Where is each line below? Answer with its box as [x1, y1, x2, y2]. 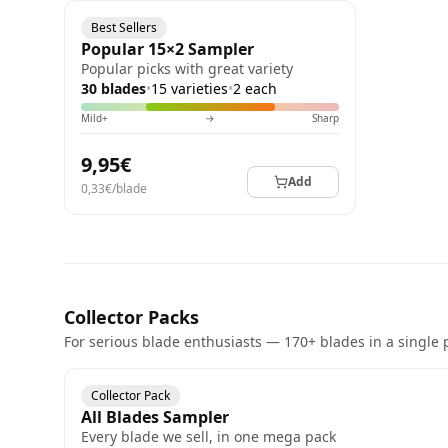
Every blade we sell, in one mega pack [81, 427, 336, 446]
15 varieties [151, 79, 228, 98]
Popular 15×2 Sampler [81, 38, 254, 60]
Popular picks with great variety [81, 59, 293, 78]
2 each [233, 79, 277, 98]
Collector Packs [64, 305, 199, 329]
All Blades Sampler [81, 406, 229, 428]
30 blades [81, 79, 146, 98]
